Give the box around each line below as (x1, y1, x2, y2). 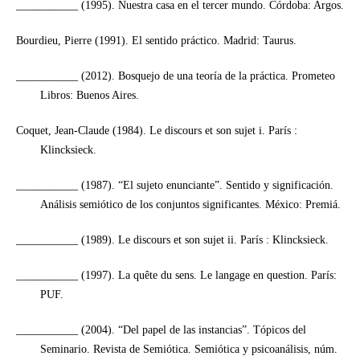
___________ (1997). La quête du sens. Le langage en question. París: (15, 268, 337, 281)
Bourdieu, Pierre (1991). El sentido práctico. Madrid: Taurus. (15, 34, 297, 47)
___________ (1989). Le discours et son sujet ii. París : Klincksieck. (15, 233, 329, 246)
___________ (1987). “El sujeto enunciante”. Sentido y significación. (15, 178, 333, 191)
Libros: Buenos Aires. (39, 88, 139, 101)
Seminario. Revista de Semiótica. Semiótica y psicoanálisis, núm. (39, 342, 337, 355)
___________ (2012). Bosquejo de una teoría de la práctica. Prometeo (15, 69, 335, 82)
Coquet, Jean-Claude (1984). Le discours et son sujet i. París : (15, 124, 297, 137)
